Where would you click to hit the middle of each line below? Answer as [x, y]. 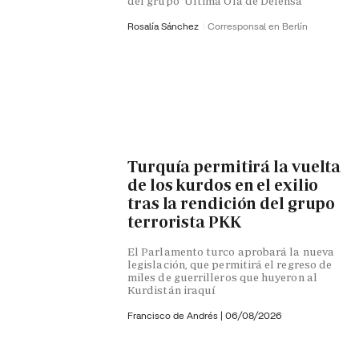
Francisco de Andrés [174, 315]
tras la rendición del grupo [232, 204]
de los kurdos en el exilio [223, 186]
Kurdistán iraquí [172, 290]
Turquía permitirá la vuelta [234, 167]
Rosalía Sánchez [164, 26]
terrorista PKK [184, 222]
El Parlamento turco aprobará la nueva [231, 251]
